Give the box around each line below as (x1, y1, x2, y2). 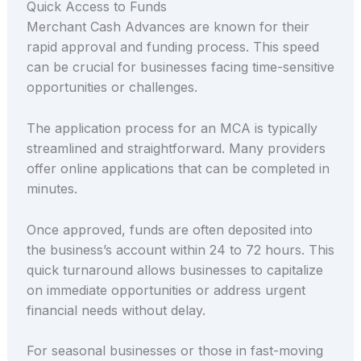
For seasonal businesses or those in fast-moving (26, 342, 323, 359)
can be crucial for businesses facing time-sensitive (26, 59, 334, 76)
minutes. (26, 180, 77, 197)
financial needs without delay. (26, 301, 205, 318)
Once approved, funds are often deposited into (26, 221, 313, 238)
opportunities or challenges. (26, 79, 197, 96)
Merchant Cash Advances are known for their (26, 19, 309, 35)
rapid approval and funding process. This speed (26, 39, 319, 56)
